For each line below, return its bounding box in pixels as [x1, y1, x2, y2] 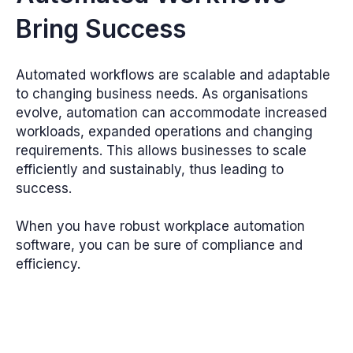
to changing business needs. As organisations [16, 86, 308, 102]
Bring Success [16, 13, 186, 45]
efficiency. [16, 256, 80, 273]
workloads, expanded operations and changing [16, 124, 313, 140]
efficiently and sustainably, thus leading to [16, 162, 284, 178]
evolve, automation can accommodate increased [16, 105, 327, 121]
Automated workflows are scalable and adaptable [16, 67, 330, 84]
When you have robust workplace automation [16, 218, 305, 235]
